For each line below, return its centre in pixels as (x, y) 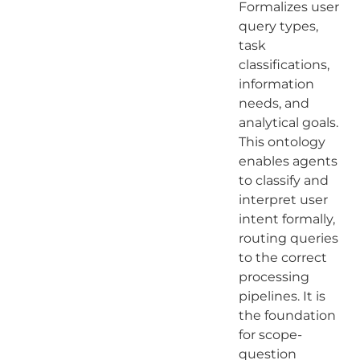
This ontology (282, 141)
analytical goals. (288, 122)
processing (274, 276)
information (276, 84)
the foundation (287, 315)
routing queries (288, 238)
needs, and (274, 103)
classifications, (284, 64)
